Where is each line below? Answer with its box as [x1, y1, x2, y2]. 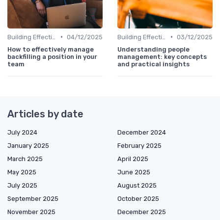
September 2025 [7, 194, 58, 202]
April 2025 [117, 155, 148, 163]
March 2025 [7, 155, 43, 163]
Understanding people [117, 45, 190, 53]
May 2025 [7, 168, 36, 176]
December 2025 [117, 208, 166, 216]
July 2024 [7, 128, 37, 136]
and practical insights [117, 60, 190, 68]
